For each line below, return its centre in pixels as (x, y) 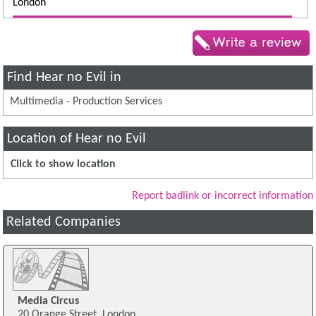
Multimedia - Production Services (86, 102)
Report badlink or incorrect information (222, 196)
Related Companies (64, 222)
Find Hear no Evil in (65, 77)
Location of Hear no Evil (77, 139)
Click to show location (63, 164)
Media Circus (48, 302)
